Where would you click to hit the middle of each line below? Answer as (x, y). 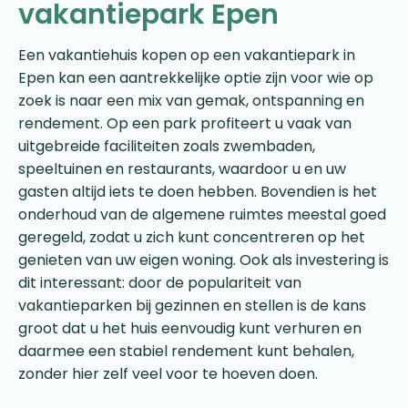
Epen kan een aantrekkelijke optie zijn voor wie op (196, 77)
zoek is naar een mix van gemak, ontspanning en (191, 100)
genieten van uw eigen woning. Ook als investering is (204, 260)
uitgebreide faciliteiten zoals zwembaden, (167, 146)
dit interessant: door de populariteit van (160, 282)
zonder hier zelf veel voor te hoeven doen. (168, 373)
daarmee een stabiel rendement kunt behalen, (186, 351)
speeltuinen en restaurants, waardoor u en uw (182, 168)
